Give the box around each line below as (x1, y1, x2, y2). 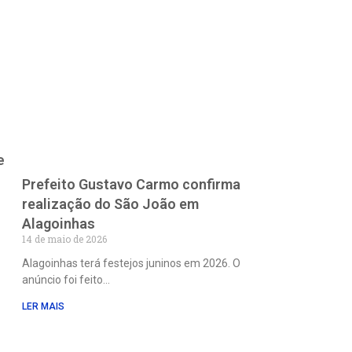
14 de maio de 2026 (21, 233, 107, 246)
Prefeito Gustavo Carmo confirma (21, 176, 240, 193)
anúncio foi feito (21, 273, 103, 287)
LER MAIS (21, 301, 64, 313)
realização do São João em (21, 196, 199, 213)
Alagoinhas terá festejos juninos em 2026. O (21, 257, 240, 270)
